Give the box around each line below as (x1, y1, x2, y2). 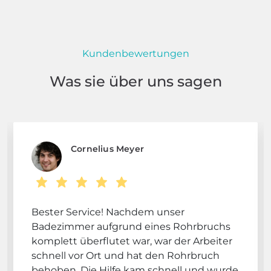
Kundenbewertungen (82, 47, 189, 59)
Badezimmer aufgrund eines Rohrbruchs (31, 220, 230, 232)
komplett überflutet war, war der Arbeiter (31, 235, 232, 247)
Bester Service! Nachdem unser (31, 206, 184, 218)
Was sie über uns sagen (49, 72, 222, 90)
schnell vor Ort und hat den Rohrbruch (31, 249, 220, 261)
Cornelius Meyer (71, 143, 144, 154)
